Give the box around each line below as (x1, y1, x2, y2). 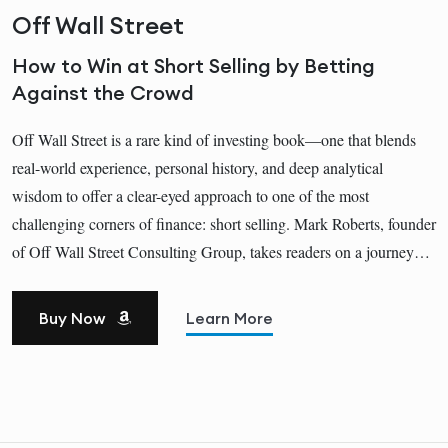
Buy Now (39, 307, 109, 328)
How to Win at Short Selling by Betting (12, 52, 375, 78)
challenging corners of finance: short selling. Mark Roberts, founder (12, 212, 436, 234)
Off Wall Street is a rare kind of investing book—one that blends (12, 128, 416, 150)
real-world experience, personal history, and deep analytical (12, 156, 383, 178)
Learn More (186, 307, 273, 328)
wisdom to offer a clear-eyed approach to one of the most (12, 184, 369, 206)
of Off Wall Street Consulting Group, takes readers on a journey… (12, 240, 430, 262)
